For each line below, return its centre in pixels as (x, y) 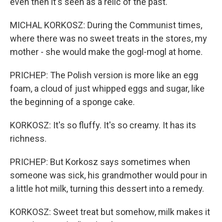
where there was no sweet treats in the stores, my (109, 38)
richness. (28, 139)
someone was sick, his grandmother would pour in (109, 175)
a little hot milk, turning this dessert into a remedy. (107, 189)
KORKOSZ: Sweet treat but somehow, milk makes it (110, 212)
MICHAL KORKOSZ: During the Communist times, (106, 25)
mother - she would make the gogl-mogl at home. (106, 52)
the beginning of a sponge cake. (72, 102)
